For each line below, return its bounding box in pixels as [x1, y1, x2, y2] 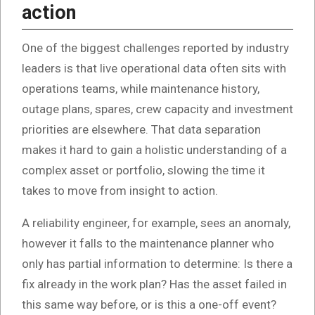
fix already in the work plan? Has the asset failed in [22, 276, 287, 291]
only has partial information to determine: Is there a [22, 256, 292, 271]
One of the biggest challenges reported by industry [22, 40, 289, 55]
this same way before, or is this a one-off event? [22, 297, 276, 311]
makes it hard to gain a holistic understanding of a [22, 142, 287, 157]
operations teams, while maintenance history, [22, 81, 259, 96]
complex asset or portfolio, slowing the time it [22, 162, 265, 177]
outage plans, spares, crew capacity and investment [22, 101, 293, 116]
